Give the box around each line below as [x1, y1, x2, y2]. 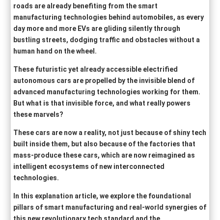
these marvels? [13, 110, 64, 118]
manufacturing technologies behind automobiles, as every [13, 13, 204, 21]
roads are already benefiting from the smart [13, 1, 158, 10]
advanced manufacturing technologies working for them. [13, 87, 201, 96]
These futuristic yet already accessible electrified [13, 65, 178, 73]
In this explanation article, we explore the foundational [13, 192, 192, 200]
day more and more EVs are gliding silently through [13, 24, 181, 32]
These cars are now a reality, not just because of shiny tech [13, 128, 207, 137]
